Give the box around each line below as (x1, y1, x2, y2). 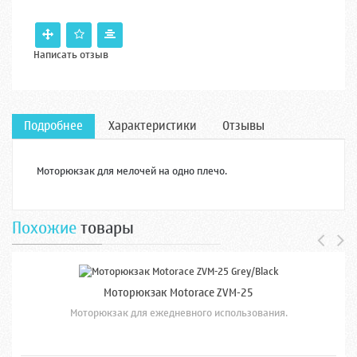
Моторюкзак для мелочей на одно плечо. (37, 161, 227, 180)
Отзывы (222, 115, 265, 136)
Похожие (12, 214, 76, 242)
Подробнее (24, 115, 83, 136)
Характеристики (108, 115, 197, 136)
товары (80, 214, 134, 242)
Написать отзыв (33, 45, 108, 64)
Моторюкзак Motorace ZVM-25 (104, 283, 253, 304)
